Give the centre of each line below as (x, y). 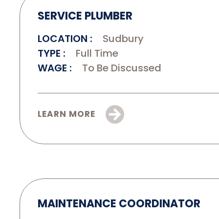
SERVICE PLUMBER (85, 16)
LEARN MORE (68, 114)
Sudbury (122, 38)
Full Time (96, 53)
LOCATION (64, 38)
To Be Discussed (120, 68)
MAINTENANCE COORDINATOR (119, 203)
